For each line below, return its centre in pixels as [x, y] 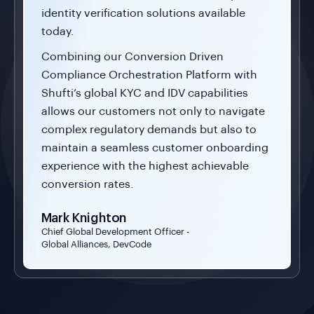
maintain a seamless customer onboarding [155, 148]
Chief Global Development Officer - [115, 231]
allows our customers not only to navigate [153, 111]
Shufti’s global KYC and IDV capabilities [144, 93]
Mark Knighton [84, 218]
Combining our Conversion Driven [132, 56]
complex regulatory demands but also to [149, 129]
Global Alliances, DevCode [96, 244]
